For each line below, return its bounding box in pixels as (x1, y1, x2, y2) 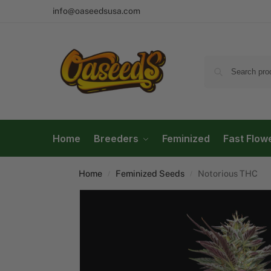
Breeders (93, 132, 139, 145)
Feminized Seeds (115, 168, 184, 178)
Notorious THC (198, 168, 258, 178)
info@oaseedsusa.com (53, 6, 140, 16)
